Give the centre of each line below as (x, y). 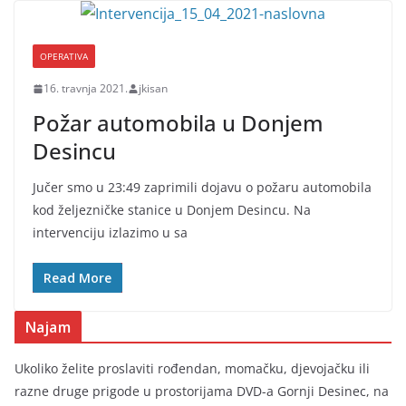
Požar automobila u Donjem (178, 123)
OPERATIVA (64, 56)
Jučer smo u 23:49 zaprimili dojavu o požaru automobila (202, 187)
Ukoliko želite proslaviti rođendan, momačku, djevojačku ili (192, 368)
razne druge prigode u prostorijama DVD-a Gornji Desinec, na (202, 391)
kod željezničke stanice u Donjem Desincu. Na (172, 210)
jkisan (153, 88)
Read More (77, 278)
